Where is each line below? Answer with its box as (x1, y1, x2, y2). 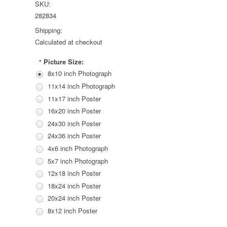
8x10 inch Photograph (48, 68, 111, 79)
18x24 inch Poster (48, 180, 101, 191)
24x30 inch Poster (48, 118, 101, 128)
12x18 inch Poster (48, 168, 101, 178)
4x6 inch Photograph (48, 143, 108, 154)
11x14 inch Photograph (48, 81, 115, 91)
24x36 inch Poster (48, 131, 101, 141)
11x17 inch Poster (48, 93, 101, 103)
